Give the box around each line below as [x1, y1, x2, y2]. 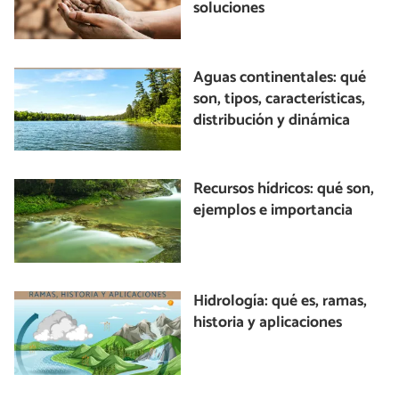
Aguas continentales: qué [193, 64, 367, 91]
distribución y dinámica [193, 107, 351, 134]
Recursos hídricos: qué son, [193, 176, 375, 203]
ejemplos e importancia [193, 198, 354, 224]
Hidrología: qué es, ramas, [193, 289, 368, 315]
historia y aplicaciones [193, 310, 343, 337]
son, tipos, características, [193, 85, 366, 112]
